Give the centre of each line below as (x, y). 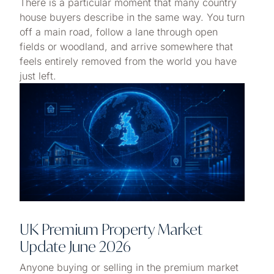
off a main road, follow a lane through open (119, 32)
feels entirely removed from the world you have (128, 61)
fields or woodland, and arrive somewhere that (126, 47)
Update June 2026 (75, 247)
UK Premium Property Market (111, 230)
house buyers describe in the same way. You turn (132, 17)
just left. (38, 76)
